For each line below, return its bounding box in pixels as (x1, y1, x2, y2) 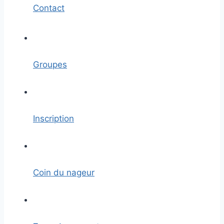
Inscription (33, 113, 74, 123)
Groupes (33, 59, 67, 69)
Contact (33, 3, 64, 13)
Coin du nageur (33, 167, 94, 177)
